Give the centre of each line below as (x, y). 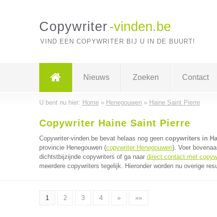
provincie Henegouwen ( (72, 147)
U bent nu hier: (61, 102)
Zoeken (146, 77)
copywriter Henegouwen (139, 147)
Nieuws (96, 77)
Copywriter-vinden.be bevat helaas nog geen (102, 138)
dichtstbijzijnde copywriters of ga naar (93, 157)
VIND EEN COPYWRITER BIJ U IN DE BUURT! (117, 41)
